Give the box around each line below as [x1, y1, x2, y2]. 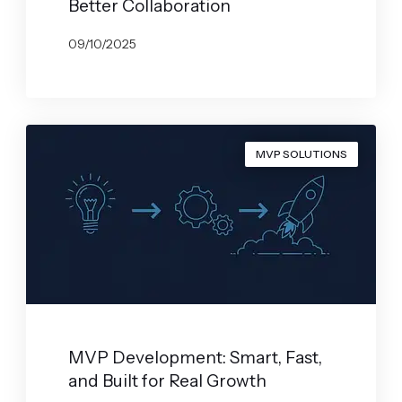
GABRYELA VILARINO [86, 64, 214, 81]
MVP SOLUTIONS [256, 147, 348, 162]
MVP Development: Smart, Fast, [67, 347, 322, 369]
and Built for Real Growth [67, 371, 267, 392]
